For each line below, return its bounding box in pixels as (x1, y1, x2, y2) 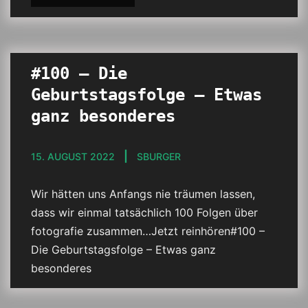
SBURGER (137, 151, 181, 162)
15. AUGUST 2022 (31, 151, 115, 162)
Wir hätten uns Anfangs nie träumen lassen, (31, 187, 255, 201)
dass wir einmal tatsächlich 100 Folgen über (31, 206, 258, 219)
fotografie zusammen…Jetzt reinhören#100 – (31, 224, 265, 238)
